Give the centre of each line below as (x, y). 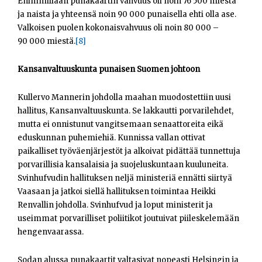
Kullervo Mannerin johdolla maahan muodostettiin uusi (124, 98)
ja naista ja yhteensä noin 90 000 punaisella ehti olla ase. (127, 15)
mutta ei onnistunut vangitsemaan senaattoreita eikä (120, 125)
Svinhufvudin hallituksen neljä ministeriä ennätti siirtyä (125, 178)
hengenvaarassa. (51, 232)
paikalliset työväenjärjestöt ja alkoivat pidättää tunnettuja (129, 151)
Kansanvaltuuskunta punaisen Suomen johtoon (109, 70)
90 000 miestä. (46, 42)
